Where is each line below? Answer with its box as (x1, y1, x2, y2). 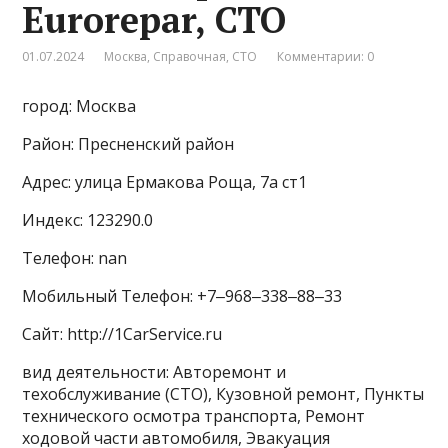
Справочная (153, 48, 227, 66)
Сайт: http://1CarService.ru (22, 323, 223, 346)
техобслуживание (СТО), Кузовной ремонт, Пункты (22, 383, 425, 406)
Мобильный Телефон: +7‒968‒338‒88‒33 (22, 285, 343, 308)
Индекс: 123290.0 (22, 209, 154, 232)
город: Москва (22, 95, 137, 118)
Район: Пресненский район (22, 133, 235, 156)
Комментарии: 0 (277, 48, 375, 66)
